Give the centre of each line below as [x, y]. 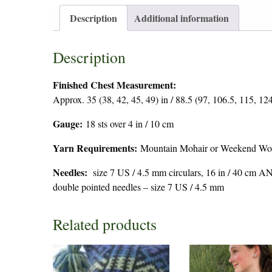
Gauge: [68, 123]
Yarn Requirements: [95, 148]
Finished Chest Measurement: [114, 84]
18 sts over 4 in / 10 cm [128, 123]
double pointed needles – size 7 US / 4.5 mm [138, 186]
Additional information [182, 18]
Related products [105, 224]
